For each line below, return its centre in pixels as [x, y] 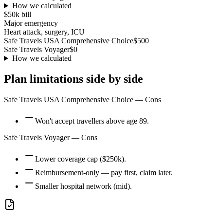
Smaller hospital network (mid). [83, 186]
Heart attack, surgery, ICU [44, 32]
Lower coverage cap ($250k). [81, 159]
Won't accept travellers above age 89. [92, 121]
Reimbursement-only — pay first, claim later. [104, 172]
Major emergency [31, 23]
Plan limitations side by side [73, 79]
